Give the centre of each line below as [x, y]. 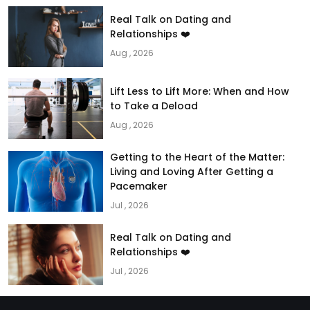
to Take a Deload [154, 106]
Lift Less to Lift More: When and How [200, 91]
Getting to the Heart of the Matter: [198, 157]
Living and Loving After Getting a [192, 171]
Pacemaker [139, 186]
